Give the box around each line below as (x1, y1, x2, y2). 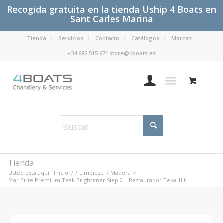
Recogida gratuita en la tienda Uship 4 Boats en (7, 3, 216, 15)
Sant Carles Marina (70, 13, 153, 25)
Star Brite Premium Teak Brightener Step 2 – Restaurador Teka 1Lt (8, 176, 186, 184)
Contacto (95, 34, 119, 42)
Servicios (58, 34, 83, 42)
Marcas (171, 34, 192, 42)
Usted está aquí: (8, 169, 51, 176)
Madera (111, 169, 131, 176)
